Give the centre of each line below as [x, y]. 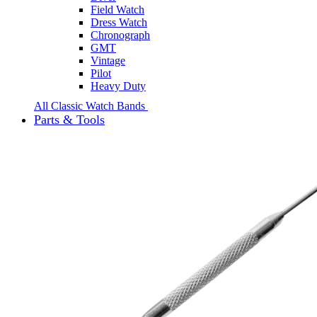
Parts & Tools [69, 119]
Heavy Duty [118, 86]
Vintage [108, 60]
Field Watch [117, 9]
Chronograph [120, 35]
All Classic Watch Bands [91, 105]
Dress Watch [119, 22]
